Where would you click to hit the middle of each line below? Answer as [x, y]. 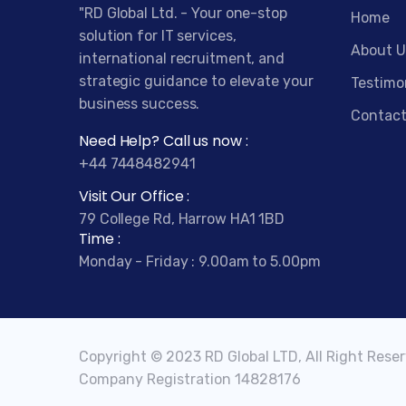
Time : [100, 238]
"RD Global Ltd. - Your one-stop [183, 13]
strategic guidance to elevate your [196, 81]
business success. [140, 103]
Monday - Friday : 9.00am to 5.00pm [200, 261]
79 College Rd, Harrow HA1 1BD [182, 218]
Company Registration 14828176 [190, 379]
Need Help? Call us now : [164, 140]
